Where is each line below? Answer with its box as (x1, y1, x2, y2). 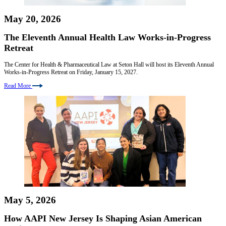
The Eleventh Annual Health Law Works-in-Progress (4, 32, 211, 42)
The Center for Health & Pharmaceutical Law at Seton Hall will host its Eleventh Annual (4, 61, 214, 68)
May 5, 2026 (4, 194, 56, 205)
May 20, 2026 (4, 14, 61, 25)
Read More (4, 82, 31, 89)
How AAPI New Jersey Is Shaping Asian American (4, 213, 202, 223)
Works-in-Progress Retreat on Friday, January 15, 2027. (4, 68, 138, 76)
